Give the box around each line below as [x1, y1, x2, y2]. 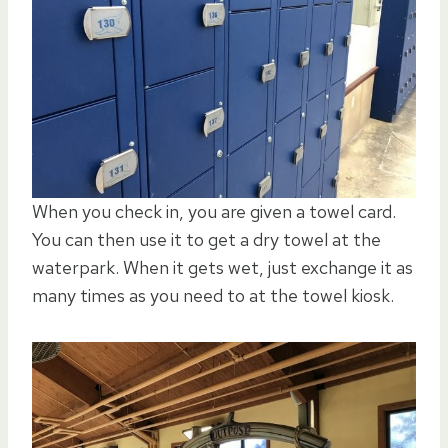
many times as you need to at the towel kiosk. [32, 283, 394, 307]
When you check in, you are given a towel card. [32, 199, 396, 223]
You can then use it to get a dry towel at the [32, 227, 381, 251]
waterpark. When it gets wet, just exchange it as [32, 255, 413, 279]
